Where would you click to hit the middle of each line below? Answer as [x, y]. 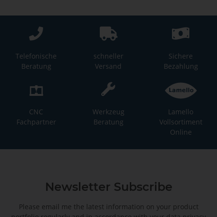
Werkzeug [108, 112]
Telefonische [36, 56]
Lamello [181, 112]
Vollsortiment [181, 122]
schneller [108, 56]
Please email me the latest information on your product [108, 207]
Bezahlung [181, 66]
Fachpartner [36, 122]
